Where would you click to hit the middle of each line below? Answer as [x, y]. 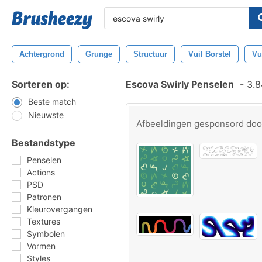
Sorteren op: [41, 84]
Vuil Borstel [210, 54]
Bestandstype [44, 143]
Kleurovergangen [60, 209]
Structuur [150, 54]
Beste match [52, 101]
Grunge [99, 54]
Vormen [41, 246]
